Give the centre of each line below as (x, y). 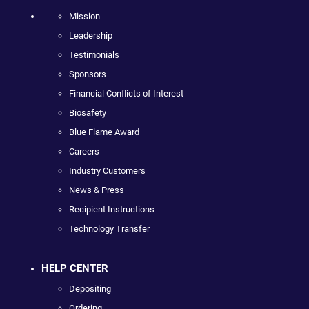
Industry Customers (107, 170)
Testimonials (94, 54)
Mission (84, 16)
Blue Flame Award (104, 132)
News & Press (97, 190)
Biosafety (88, 112)
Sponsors (88, 74)
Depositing (90, 288)
